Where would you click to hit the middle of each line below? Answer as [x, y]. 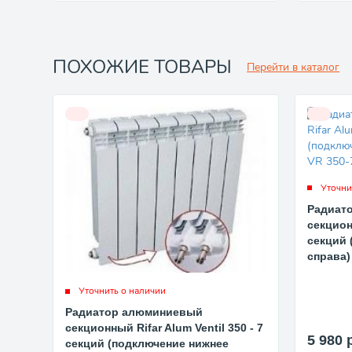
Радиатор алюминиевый [134, 312]
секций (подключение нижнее [147, 344]
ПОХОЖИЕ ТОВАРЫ [143, 66]
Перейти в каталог [293, 67]
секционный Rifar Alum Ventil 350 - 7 [165, 328]
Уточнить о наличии [123, 291]
